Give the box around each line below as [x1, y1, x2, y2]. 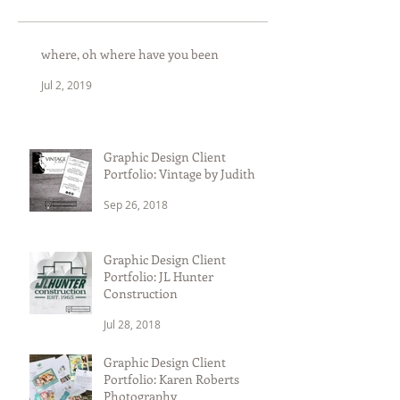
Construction [104, 284, 178, 302]
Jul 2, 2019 [41, 77, 92, 92]
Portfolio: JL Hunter [104, 267, 213, 285]
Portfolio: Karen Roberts [104, 370, 239, 387]
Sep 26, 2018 [104, 196, 168, 212]
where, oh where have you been [41, 45, 219, 62]
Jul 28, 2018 [104, 316, 161, 331]
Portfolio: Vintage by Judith [104, 164, 255, 182]
